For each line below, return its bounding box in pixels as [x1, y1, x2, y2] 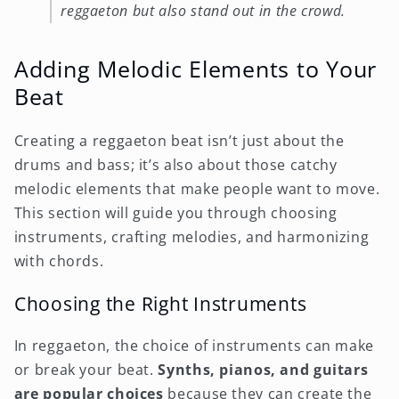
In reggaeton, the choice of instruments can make [13, 336, 374, 356]
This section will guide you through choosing [13, 202, 338, 223]
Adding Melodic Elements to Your [13, 53, 377, 85]
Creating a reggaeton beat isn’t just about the [13, 130, 345, 151]
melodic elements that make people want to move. [13, 178, 380, 199]
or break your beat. [13, 360, 159, 380]
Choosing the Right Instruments [13, 290, 307, 317]
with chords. [13, 250, 104, 271]
